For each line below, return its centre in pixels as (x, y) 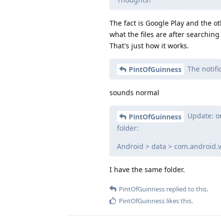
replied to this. (186, 189)
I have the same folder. (147, 170)
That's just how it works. (149, 45)
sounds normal (134, 93)
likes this (178, 201)
